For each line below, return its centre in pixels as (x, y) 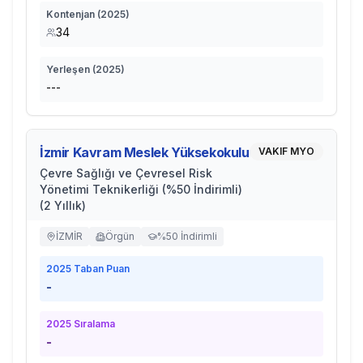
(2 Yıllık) (63, 205)
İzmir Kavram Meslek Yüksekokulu (145, 152)
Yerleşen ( (71, 69)
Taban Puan (100, 269)
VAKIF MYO (286, 151)
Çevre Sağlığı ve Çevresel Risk (126, 173)
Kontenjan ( (73, 14)
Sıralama (93, 324)
